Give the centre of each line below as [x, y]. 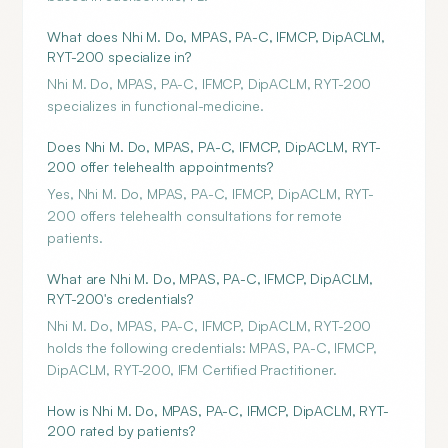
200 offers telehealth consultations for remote [195, 215]
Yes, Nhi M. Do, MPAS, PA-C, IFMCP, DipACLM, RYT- [211, 193]
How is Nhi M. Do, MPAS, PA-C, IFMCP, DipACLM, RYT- [218, 410]
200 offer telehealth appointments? [160, 166]
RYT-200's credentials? [120, 298]
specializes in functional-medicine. [156, 105]
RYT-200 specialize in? [119, 56]
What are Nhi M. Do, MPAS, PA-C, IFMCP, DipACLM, [210, 278]
